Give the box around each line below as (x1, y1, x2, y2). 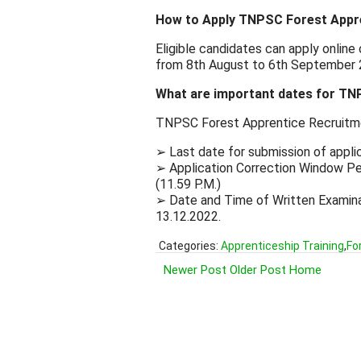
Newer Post (164, 262, 226, 277)
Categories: (159, 239, 221, 252)
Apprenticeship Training (221, 239, 344, 252)
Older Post (230, 262, 286, 277)
